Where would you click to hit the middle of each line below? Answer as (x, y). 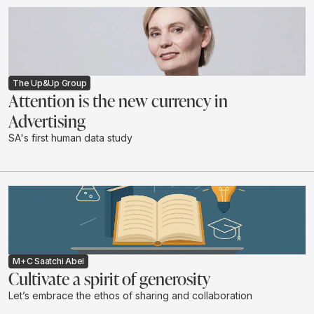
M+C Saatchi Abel (49, 261)
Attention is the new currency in (118, 100)
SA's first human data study (70, 137)
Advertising (47, 120)
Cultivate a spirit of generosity (109, 278)
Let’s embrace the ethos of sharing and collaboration (130, 295)
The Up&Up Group (50, 83)
